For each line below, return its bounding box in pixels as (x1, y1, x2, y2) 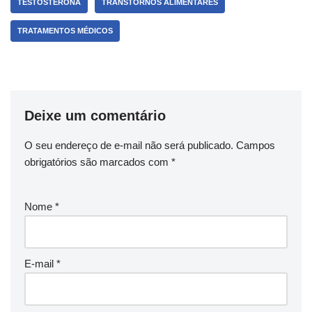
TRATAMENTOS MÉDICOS (17, 26, 113, 35)
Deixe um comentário (24, 107, 166, 123)
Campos (236, 139, 275, 151)
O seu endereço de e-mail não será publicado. (24, 139, 233, 151)
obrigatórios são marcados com (24, 155, 171, 168)
